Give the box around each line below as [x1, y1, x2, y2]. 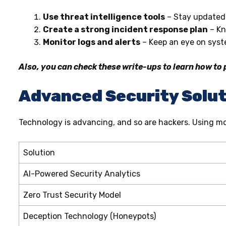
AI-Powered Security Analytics [23, 168, 140, 179]
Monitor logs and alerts [43, 37, 140, 47]
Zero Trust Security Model [23, 190, 121, 200]
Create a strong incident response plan [43, 24, 208, 34]
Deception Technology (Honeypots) [23, 211, 156, 221]
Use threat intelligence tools [43, 12, 165, 22]
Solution [23, 147, 55, 157]
